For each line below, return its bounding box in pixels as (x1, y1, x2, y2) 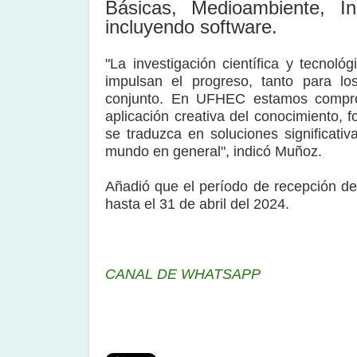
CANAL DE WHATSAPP (105, 266, 261, 282)
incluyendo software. (105, 16, 277, 37)
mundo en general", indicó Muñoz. (105, 143, 322, 159)
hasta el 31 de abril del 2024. (105, 196, 289, 212)
